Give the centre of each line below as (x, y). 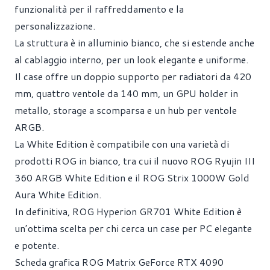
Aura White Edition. (58, 194)
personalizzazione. (55, 26)
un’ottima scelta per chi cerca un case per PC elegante (133, 228)
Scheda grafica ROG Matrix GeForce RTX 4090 (119, 262)
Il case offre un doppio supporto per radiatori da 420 (133, 76)
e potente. (37, 245)
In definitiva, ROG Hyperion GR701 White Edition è (128, 211)
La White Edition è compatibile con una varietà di (122, 144)
